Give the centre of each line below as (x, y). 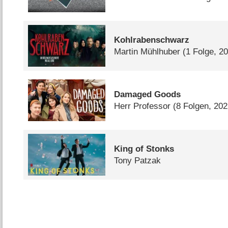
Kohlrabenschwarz (152, 40)
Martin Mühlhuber (147, 52)
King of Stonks (144, 149)
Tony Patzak (138, 160)
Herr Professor (142, 106)
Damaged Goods (148, 95)
